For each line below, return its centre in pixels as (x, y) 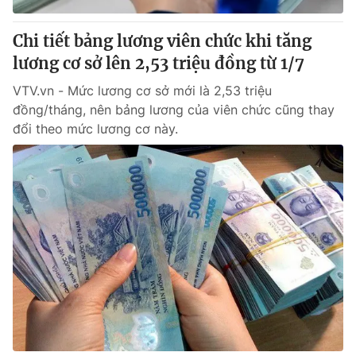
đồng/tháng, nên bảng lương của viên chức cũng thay (174, 110)
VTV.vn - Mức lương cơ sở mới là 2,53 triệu (142, 91)
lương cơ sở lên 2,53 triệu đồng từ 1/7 (159, 63)
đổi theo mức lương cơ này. (95, 129)
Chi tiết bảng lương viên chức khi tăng (162, 41)
